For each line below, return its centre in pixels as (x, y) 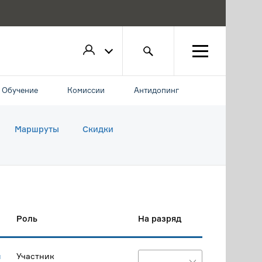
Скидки (98, 129)
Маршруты (37, 129)
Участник (35, 256)
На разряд (160, 218)
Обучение (20, 90)
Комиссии (86, 90)
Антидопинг (156, 90)
